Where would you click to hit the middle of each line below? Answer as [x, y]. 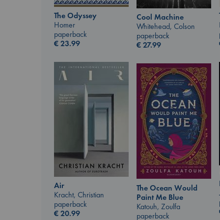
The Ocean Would [167, 188]
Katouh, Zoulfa [158, 206]
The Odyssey [75, 16]
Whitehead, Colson [166, 27]
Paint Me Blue [160, 197]
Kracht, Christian [79, 195]
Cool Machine [160, 17]
